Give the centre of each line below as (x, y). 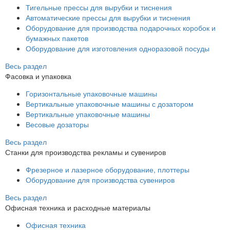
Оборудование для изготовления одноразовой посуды (118, 48)
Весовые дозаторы (57, 124)
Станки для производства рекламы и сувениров (85, 152)
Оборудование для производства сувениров (100, 180)
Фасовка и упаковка (38, 76)
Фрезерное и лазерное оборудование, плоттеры (108, 169)
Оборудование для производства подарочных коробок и (121, 28)
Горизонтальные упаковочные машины (91, 93)
